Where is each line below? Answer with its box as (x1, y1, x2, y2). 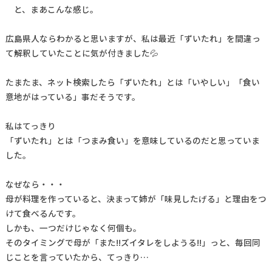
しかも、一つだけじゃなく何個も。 (5, 222, 141, 234)
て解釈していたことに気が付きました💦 (5, 47, 158, 59)
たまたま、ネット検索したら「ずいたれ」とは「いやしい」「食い (5, 76, 260, 89)
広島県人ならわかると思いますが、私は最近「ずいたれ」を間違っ (5, 32, 260, 45)
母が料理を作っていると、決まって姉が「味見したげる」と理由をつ (5, 192, 267, 205)
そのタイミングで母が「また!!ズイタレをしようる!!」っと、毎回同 (5, 236, 260, 249)
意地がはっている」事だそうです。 (5, 90, 140, 103)
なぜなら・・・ (5, 178, 65, 191)
